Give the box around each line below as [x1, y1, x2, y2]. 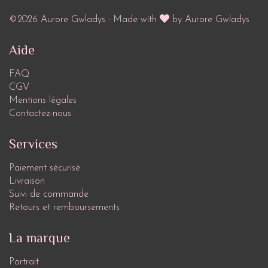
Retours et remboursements [9, 203, 120, 213]
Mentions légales [9, 96, 77, 106]
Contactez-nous [9, 109, 71, 119]
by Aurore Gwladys [169, 15, 249, 25]
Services [9, 136, 57, 152]
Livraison [9, 176, 45, 187]
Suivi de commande [9, 190, 89, 200]
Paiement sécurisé [9, 163, 80, 173]
